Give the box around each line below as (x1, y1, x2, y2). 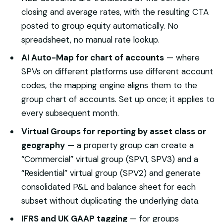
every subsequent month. (21, 108, 119, 119)
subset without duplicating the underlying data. (21, 195, 200, 206)
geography (21, 139, 65, 151)
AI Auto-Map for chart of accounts (21, 52, 164, 63)
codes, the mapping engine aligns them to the (21, 80, 197, 91)
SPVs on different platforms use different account (21, 66, 213, 77)
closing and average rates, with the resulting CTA (21, 6, 209, 17)
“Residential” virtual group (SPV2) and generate (21, 167, 201, 178)
